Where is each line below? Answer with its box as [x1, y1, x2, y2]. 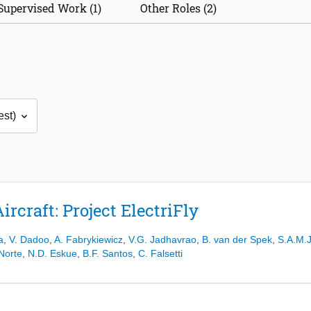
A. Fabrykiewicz [54, 234, 123, 246]
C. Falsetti [138, 248, 183, 260]
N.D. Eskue [28, 248, 77, 260]
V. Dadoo [9, 234, 49, 246]
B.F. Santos [83, 248, 133, 260]
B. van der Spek [202, 234, 272, 246]
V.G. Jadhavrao [128, 234, 196, 246]
